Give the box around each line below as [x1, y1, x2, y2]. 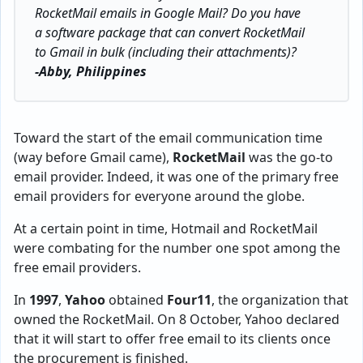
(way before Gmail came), [14, 148, 173, 166]
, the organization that [211, 291, 348, 309]
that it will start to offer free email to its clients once [14, 330, 331, 348]
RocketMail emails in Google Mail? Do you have [35, 4, 301, 22]
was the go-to [246, 148, 333, 166]
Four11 [167, 291, 211, 309]
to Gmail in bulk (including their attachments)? [35, 43, 297, 61]
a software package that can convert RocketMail [35, 23, 305, 41]
